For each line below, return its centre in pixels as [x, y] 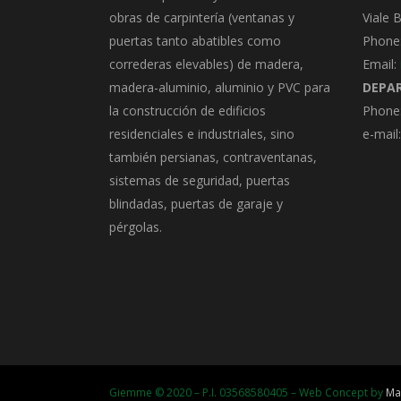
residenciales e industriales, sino [202, 133]
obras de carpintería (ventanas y [202, 17]
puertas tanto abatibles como [195, 40]
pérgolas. [136, 226]
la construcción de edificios [188, 110]
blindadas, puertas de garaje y [196, 203]
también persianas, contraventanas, [213, 157]
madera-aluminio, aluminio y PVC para [220, 87]
